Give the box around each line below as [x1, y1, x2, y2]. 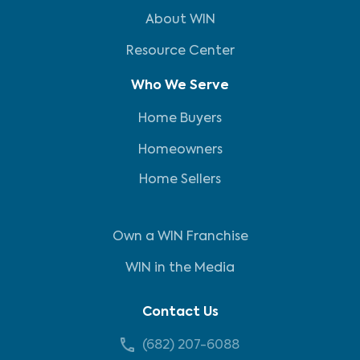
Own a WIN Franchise [112, 231, 248, 243]
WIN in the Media [125, 262, 235, 275]
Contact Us [141, 306, 219, 319]
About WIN [145, 14, 215, 27]
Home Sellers [139, 174, 221, 186]
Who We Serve [131, 80, 229, 92]
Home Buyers [138, 112, 222, 125]
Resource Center [125, 45, 235, 58]
